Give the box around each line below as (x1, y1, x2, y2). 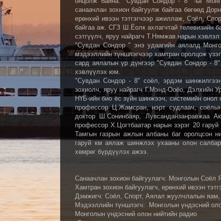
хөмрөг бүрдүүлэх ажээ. (75, 148, 148, 155)
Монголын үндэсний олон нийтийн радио (75, 210, 197, 218)
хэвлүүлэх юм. (75, 68, 120, 75)
